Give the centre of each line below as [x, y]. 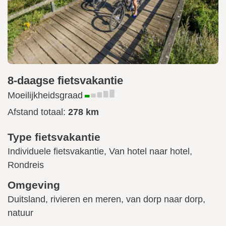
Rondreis [26, 165]
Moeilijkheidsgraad [45, 96]
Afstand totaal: [38, 112]
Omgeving [34, 185]
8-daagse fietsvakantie [65, 81]
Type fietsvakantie [54, 137]
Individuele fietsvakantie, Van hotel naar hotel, [100, 152]
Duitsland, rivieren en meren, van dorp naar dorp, [106, 200]
